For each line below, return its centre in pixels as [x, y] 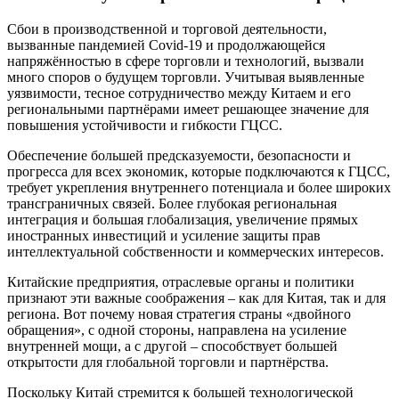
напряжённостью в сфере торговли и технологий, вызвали [186, 61]
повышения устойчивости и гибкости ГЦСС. [145, 125]
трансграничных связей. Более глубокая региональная [172, 203]
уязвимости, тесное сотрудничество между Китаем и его [179, 93]
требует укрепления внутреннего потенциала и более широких [199, 187]
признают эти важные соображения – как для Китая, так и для [196, 297]
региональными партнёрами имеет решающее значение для [188, 109]
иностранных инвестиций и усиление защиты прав [164, 235]
